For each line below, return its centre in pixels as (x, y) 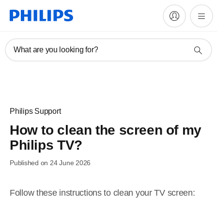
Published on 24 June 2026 (50, 163)
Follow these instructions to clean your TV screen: (102, 193)
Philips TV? (46, 145)
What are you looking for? (56, 50)
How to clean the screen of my (106, 130)
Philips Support (35, 111)
